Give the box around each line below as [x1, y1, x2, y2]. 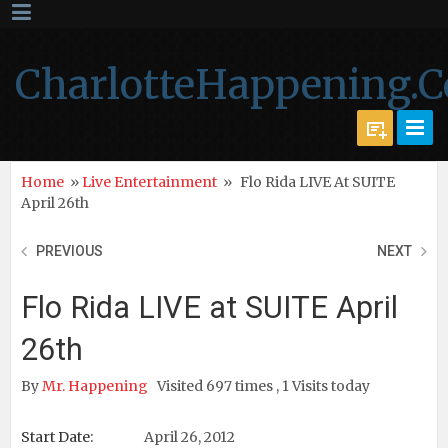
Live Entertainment [82, 173, 217, 191]
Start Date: [21, 428, 93, 446]
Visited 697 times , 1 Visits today [157, 377, 370, 395]
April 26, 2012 [141, 428, 235, 446]
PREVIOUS [36, 243, 103, 259]
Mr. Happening [42, 377, 151, 395]
